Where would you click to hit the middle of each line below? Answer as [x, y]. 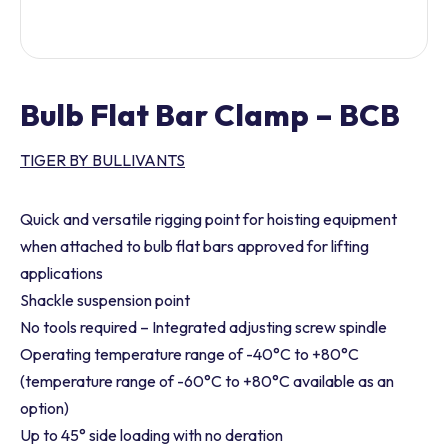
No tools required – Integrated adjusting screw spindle [203, 327]
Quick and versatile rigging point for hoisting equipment [208, 219]
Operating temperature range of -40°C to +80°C [189, 354]
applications [61, 273]
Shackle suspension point [105, 300]
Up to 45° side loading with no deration [151, 435]
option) [44, 408]
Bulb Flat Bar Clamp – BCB [210, 115]
